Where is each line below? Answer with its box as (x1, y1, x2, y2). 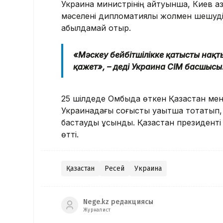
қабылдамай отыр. (61, 23, 131, 33)
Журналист (83, 207, 111, 213)
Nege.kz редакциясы (83, 197, 154, 206)
